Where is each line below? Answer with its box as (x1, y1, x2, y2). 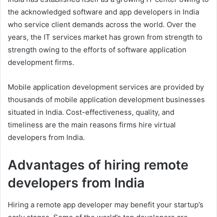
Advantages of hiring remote (8, 157, 188, 173)
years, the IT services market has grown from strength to (8, 32, 202, 42)
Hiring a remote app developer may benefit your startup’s (8, 200, 203, 209)
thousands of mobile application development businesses (8, 95, 205, 104)
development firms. (8, 58, 74, 67)
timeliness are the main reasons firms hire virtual (8, 120, 176, 129)
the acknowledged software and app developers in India (8, 7, 199, 16)
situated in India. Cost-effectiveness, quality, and (8, 108, 174, 117)
